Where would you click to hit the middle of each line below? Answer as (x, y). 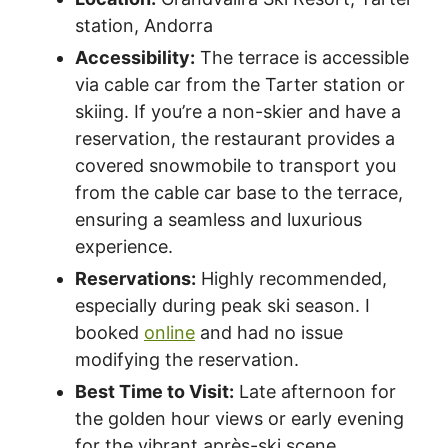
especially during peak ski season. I (222, 306)
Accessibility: (135, 58)
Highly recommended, (291, 279)
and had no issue (269, 333)
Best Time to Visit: (154, 392)
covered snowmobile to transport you (235, 166)
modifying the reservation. (187, 360)
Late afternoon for (315, 392)
